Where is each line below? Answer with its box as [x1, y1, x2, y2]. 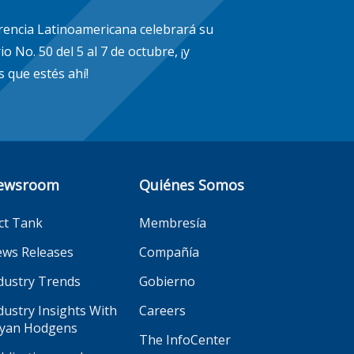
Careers [139, 301, 186, 319]
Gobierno [139, 272, 195, 290]
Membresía [139, 213, 206, 232]
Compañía [139, 243, 199, 261]
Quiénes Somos [139, 175, 244, 194]
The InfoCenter [139, 330, 231, 348]
